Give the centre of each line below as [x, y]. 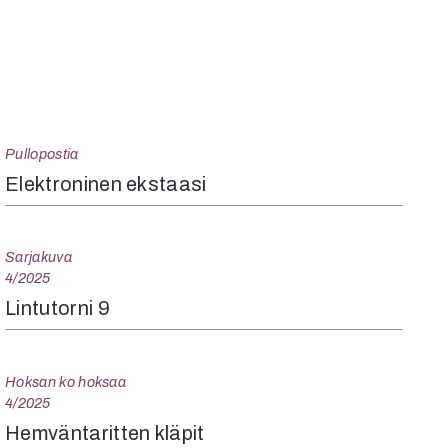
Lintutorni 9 [57, 307]
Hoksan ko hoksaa [66, 381]
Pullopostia [42, 153]
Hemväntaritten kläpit [105, 432]
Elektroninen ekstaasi [106, 183]
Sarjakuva [38, 256]
